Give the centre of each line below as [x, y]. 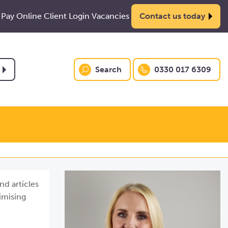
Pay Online [21, 16]
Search [108, 69]
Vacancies [110, 16]
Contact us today [172, 16]
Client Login [67, 16]
